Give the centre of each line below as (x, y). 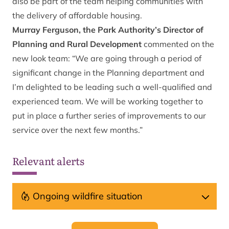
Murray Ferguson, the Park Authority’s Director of (108, 30)
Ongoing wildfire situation (88, 196)
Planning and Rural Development (77, 44)
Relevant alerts (48, 161)
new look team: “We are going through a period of (107, 58)
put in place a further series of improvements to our (109, 116)
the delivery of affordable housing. (77, 15)
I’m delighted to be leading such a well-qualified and (112, 87)
